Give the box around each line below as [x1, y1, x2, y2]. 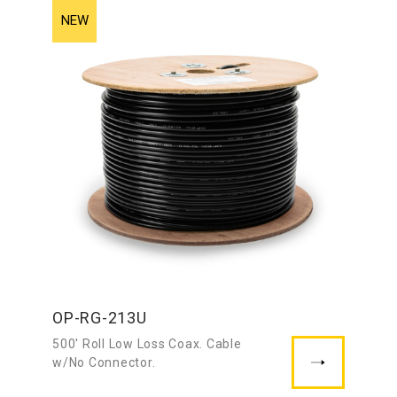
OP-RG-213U [52, 308, 147, 328]
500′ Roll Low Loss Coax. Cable [52, 337, 242, 352]
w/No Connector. [52, 355, 156, 370]
